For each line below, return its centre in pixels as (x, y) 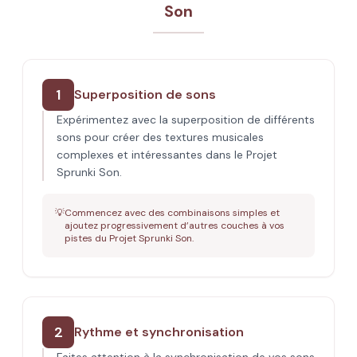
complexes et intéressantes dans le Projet (167, 155)
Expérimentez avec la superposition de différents (186, 120)
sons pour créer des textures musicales (160, 137)
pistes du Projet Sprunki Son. (129, 238)
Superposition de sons (145, 94)
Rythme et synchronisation (159, 332)
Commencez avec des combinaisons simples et (172, 213)
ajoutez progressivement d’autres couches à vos (175, 226)
